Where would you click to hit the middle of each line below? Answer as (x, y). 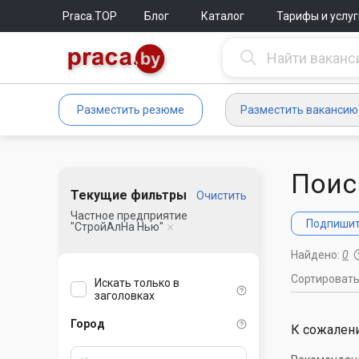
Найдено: (317, 255)
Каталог (223, 16)
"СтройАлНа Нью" (117, 227)
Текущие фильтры (129, 195)
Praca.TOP (90, 16)
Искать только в (137, 283)
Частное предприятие (129, 216)
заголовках (125, 296)
